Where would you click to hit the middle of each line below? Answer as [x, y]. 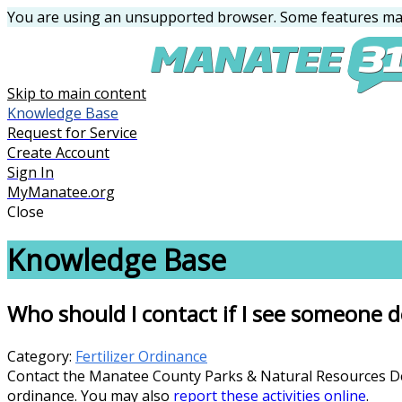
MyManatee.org [61, 192]
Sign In [31, 172]
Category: [41, 356]
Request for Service [72, 133]
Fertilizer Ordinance [141, 356]
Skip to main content [77, 93]
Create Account [58, 153]
